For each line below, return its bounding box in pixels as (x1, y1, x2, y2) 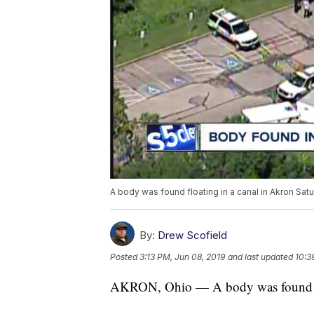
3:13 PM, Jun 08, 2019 (139, 252, 225, 263)
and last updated (228, 252, 293, 263)
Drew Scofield (158, 228, 227, 243)
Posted (110, 252, 139, 263)
